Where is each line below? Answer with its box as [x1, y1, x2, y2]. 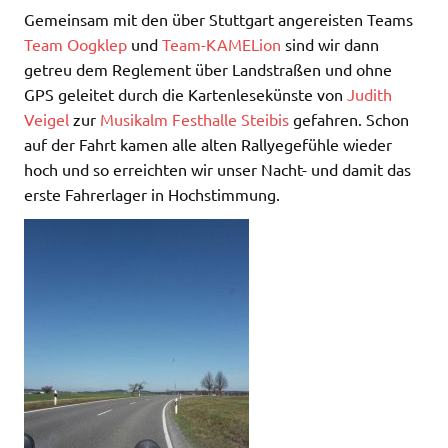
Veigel [24, 109, 69, 129]
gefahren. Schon [289, 109, 409, 129]
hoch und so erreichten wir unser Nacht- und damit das [24, 159, 411, 179]
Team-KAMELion [162, 34, 281, 54]
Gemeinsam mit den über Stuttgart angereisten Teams [24, 9, 413, 29]
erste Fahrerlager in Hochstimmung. [24, 184, 280, 204]
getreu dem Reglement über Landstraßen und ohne [24, 59, 392, 79]
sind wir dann [281, 34, 379, 54]
